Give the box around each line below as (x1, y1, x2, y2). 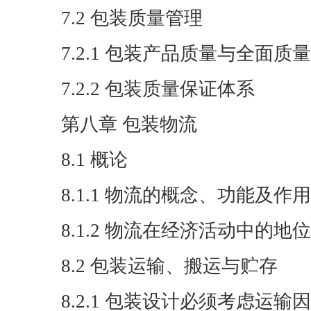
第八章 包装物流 (61, 114, 197, 135)
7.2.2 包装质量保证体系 (61, 78, 255, 99)
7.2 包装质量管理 (61, 8, 203, 28)
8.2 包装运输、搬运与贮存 (61, 255, 278, 276)
